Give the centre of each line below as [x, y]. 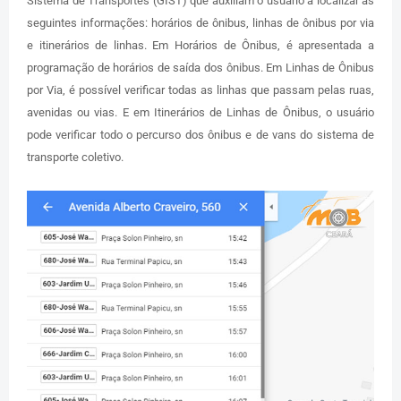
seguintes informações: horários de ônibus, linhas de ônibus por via [200, 23]
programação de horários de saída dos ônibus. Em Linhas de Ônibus [200, 68]
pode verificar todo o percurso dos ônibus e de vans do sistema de [200, 135]
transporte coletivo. [77, 158]
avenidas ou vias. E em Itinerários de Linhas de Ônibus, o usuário [200, 113]
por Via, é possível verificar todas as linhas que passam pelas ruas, [200, 90]
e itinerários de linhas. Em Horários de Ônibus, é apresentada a [200, 46]
